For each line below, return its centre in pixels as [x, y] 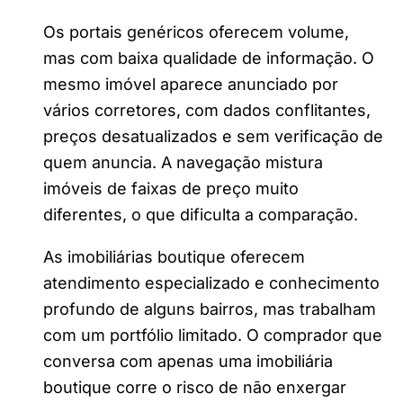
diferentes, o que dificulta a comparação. [201, 214]
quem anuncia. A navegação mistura [183, 162]
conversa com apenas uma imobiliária [188, 361]
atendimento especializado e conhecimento [211, 282]
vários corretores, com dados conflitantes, [207, 110]
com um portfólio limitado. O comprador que [213, 335]
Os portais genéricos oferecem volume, [196, 31]
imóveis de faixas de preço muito [171, 188]
